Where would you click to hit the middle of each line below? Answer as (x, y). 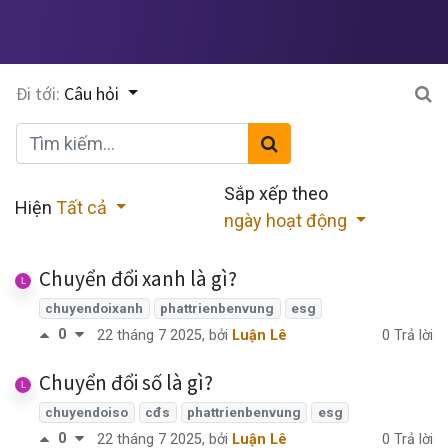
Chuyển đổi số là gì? (126, 382)
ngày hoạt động (287, 220)
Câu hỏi (93, 93)
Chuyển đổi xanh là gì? (138, 278)
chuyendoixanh (94, 308)
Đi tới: (38, 93)
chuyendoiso (87, 412)
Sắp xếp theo (276, 193)
